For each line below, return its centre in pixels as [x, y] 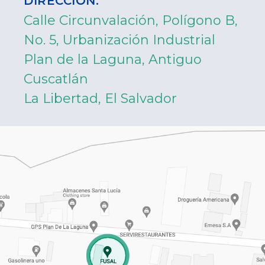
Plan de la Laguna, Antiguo [113, 59]
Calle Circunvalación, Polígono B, [131, 20]
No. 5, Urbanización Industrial [119, 40]
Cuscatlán [56, 79]
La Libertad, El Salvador [100, 98]
